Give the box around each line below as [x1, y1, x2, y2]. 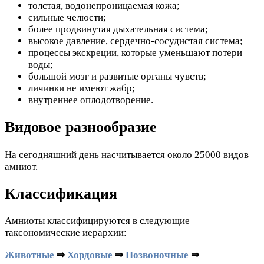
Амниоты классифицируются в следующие [5, 214, 190, 226]
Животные [5, 249, 54, 260]
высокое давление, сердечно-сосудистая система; [28, 35, 243, 47]
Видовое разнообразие [5, 118, 157, 136]
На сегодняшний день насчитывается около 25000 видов [5, 148, 249, 160]
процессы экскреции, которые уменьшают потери [28, 47, 242, 59]
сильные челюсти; [28, 12, 106, 24]
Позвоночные [126, 249, 189, 260]
